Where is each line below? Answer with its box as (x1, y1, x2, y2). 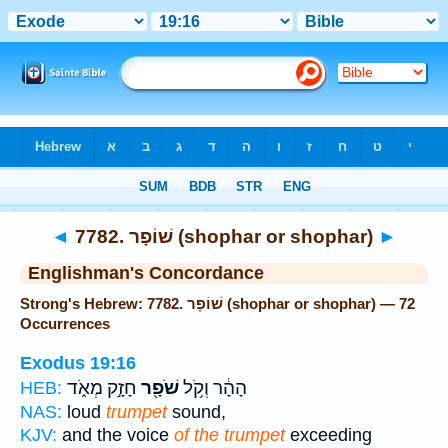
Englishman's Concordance (28, 263, 264, 283)
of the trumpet (174, 424, 285, 445)
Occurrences (20, 315, 110, 332)
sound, (167, 401, 226, 422)
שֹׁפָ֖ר (137, 376, 179, 399)
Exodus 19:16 (20, 352, 136, 373)
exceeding (285, 424, 372, 445)
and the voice (57, 424, 174, 445)
